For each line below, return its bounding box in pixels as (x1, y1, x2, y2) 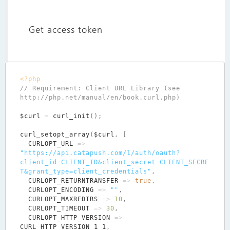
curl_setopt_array (20, 131, 90, 139)
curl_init (52, 112, 90, 120)
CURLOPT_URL (28, 140, 73, 148)
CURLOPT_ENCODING (28, 186, 94, 194)
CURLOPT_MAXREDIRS (28, 196, 98, 203)
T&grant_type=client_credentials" (20, 168, 151, 176)
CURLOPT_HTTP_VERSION (28, 214, 110, 222)
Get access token (28, 24, 103, 36)
